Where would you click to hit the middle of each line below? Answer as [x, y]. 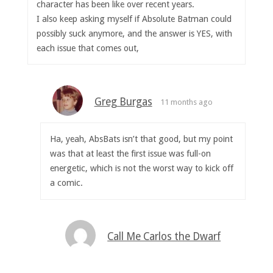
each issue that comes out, [88, 48]
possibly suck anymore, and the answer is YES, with [135, 33]
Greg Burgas [123, 101]
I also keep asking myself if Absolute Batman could [134, 19]
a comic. [66, 183]
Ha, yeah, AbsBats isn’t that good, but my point [141, 139]
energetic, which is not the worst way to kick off [141, 168]
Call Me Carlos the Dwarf [164, 237]
